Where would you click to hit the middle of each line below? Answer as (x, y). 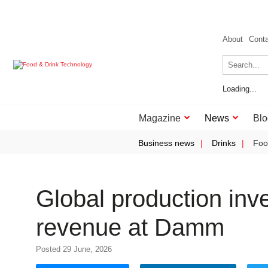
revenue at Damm (130, 227)
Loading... (240, 89)
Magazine (160, 118)
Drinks (224, 143)
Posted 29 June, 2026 (74, 249)
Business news (166, 143)
